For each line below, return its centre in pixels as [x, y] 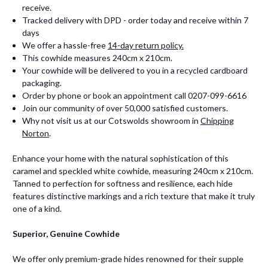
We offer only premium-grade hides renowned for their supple [128, 259]
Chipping [217, 121]
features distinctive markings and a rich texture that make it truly [134, 196]
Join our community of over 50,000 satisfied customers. [125, 108]
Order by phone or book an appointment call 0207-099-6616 [135, 96]
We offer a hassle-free [65, 45]
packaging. [42, 83]
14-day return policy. [146, 45]
